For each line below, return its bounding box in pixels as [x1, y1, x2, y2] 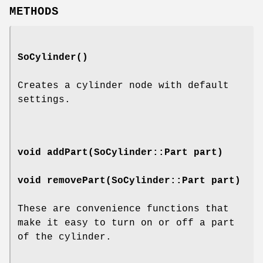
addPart [47, 147, 88, 158]
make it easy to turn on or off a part [18, 217, 235, 228]
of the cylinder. [18, 231, 112, 242]
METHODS [9, 5, 59, 18]
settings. [18, 94, 70, 105]
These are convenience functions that [18, 203, 229, 214]
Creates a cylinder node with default [18, 80, 229, 91]
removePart [47, 175, 106, 186]
